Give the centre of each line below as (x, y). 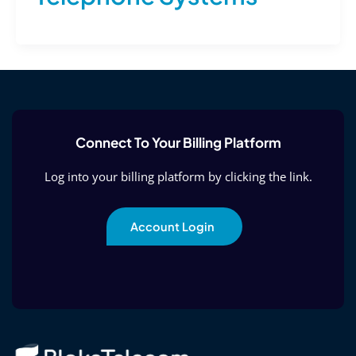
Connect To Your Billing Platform (178, 143)
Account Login (172, 227)
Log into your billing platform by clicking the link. (178, 177)
